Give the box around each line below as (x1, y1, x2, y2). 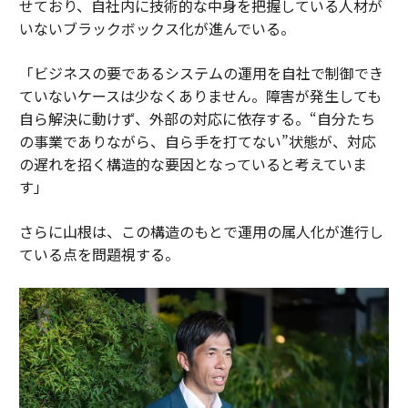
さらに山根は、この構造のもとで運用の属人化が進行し (18, 219, 383, 242)
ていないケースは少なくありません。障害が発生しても (18, 84, 382, 107)
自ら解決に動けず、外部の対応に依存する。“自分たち (18, 107, 375, 129)
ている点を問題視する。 (18, 242, 179, 265)
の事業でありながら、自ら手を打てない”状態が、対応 (18, 129, 376, 152)
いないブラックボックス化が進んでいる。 (18, 16, 295, 39)
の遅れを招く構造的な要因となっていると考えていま (18, 152, 367, 175)
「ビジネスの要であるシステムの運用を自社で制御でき (18, 61, 383, 84)
